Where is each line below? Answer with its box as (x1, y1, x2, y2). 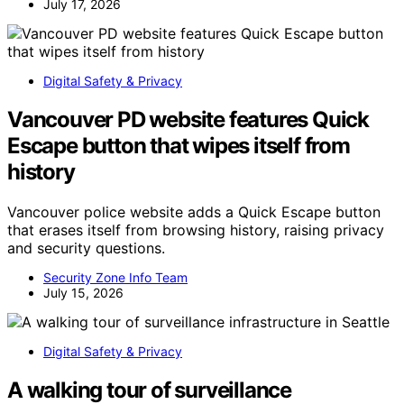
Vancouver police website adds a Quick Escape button (7, 202, 381, 221)
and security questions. (7, 238, 165, 257)
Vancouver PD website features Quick (7, 106, 369, 133)
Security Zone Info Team (43, 269, 188, 285)
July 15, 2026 (43, 284, 124, 300)
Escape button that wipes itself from (7, 132, 350, 159)
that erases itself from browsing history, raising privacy (7, 220, 384, 239)
